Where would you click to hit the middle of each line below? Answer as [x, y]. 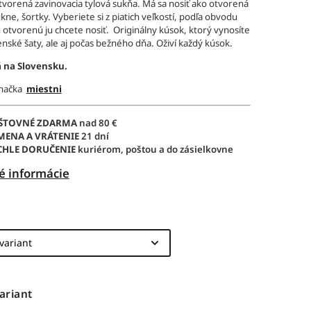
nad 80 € [111, 123]
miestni [44, 89]
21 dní [94, 136]
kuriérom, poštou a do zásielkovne [154, 149]
